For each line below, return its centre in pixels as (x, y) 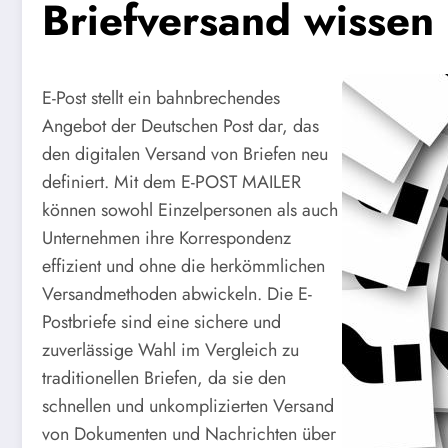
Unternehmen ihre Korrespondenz (166, 238)
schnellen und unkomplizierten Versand (188, 406)
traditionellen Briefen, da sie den (164, 378)
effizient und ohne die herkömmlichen (183, 266)
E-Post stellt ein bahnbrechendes (161, 98)
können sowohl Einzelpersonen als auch (190, 210)
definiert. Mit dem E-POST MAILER (171, 182)
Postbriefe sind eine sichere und (161, 322)
